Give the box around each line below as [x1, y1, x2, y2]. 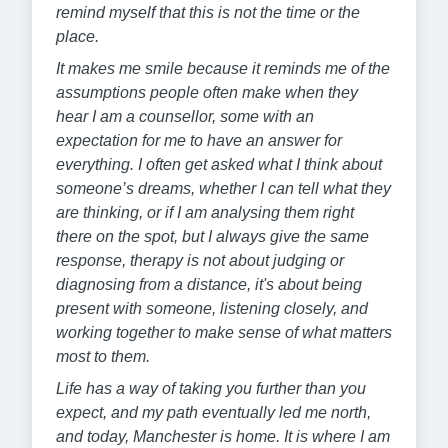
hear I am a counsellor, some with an [56, 107, 314, 125]
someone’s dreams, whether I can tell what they [56, 179, 391, 197]
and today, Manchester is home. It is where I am [56, 427, 390, 445]
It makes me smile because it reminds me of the [56, 59, 390, 77]
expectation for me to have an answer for [56, 131, 342, 149]
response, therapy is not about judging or [56, 251, 344, 269]
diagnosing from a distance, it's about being [56, 275, 362, 293]
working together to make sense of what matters [56, 323, 392, 341]
